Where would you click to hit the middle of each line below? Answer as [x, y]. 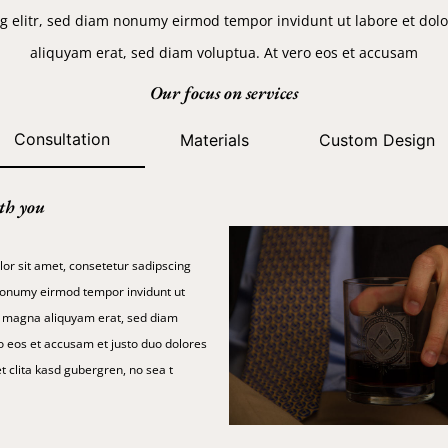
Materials [214, 139]
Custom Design [376, 139]
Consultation [61, 138]
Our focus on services [224, 92]
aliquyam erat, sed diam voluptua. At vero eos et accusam [224, 53]
